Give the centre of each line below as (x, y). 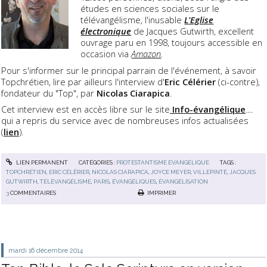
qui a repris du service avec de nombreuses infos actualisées (125, 120)
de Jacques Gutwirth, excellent (193, 31)
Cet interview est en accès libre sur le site (86, 109)
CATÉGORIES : (97, 163)
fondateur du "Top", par (49, 93)
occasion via (106, 54)
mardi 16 (22, 250)
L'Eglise (199, 20)
